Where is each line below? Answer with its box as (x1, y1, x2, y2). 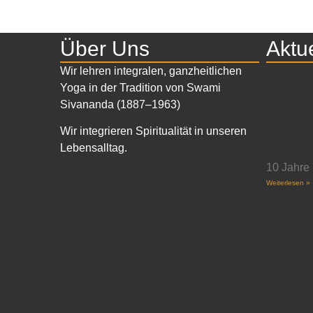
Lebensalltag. (59, 142, 127, 154)
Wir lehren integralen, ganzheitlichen (59, 65, 242, 78)
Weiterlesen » (266, 178, 311, 187)
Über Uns (59, 37, 150, 61)
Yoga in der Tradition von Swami (59, 82, 221, 94)
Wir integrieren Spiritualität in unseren (59, 125, 247, 138)
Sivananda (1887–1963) (59, 99, 180, 111)
